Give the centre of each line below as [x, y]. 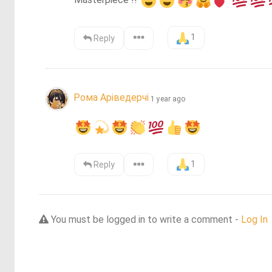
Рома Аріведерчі [111, 98]
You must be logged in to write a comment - [145, 220]
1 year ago [168, 99]
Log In [254, 220]
